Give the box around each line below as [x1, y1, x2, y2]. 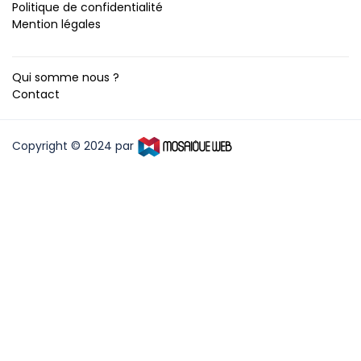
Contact [12, 86, 60, 103]
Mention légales [12, 16, 101, 33]
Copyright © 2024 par [12, 138, 137, 155]
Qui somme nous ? [12, 69, 119, 86]
